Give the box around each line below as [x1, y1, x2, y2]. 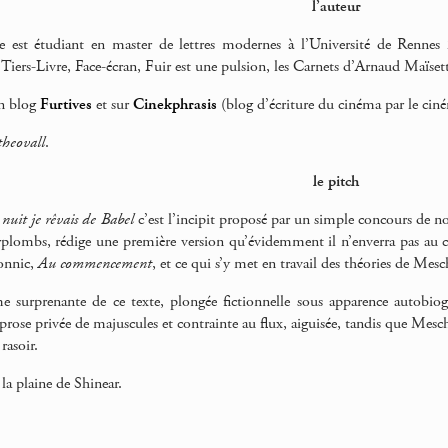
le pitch [313, 170, 360, 192]
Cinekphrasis [133, 94, 217, 116]
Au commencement [38, 252, 152, 274]
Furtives [40, 94, 92, 116]
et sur [92, 94, 133, 116]
